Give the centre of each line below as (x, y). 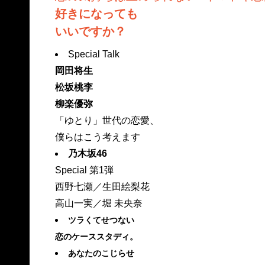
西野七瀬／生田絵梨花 (102, 186)
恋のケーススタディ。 (96, 236)
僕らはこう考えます (97, 137)
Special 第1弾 (84, 170)
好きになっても (96, 13)
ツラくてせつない (101, 220)
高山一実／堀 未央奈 (98, 203)
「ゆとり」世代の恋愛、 (107, 120)
